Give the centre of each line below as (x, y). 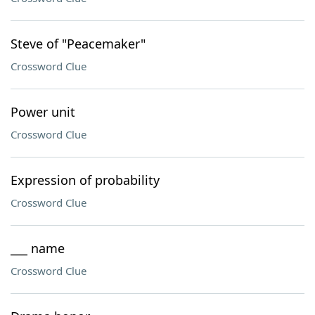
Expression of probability (85, 180)
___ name (38, 248)
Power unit (43, 112)
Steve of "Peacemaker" (78, 44)
